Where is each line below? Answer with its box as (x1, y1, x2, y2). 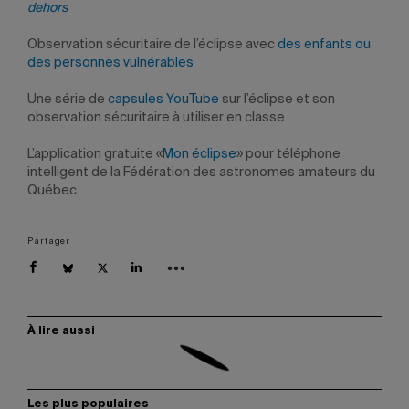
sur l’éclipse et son (222, 93, 335, 106)
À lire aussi (27, 326, 95, 337)
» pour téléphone (236, 148, 341, 161)
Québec (27, 184, 77, 197)
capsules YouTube (108, 93, 219, 106)
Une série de (27, 93, 105, 106)
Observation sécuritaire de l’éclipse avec (27, 38, 275, 51)
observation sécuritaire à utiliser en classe (27, 111, 285, 124)
